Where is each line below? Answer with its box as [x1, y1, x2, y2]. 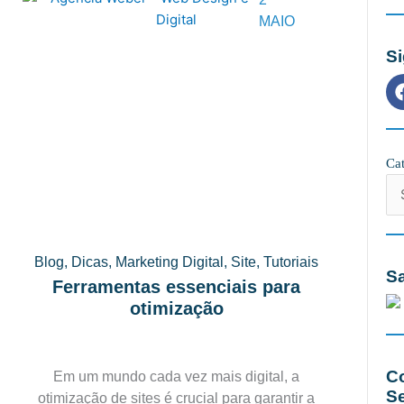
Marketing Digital [115, 254, 225, 270]
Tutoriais [263, 254, 319, 270]
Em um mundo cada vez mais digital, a [53, 369, 300, 384]
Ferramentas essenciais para [52, 277, 301, 297]
